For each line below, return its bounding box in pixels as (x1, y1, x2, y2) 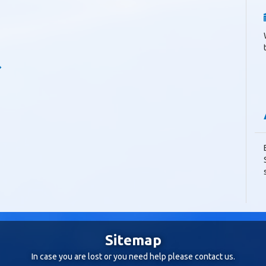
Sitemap (104, 232, 161, 248)
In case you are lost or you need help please (31, 252, 195, 261)
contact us (194, 252, 233, 261)
